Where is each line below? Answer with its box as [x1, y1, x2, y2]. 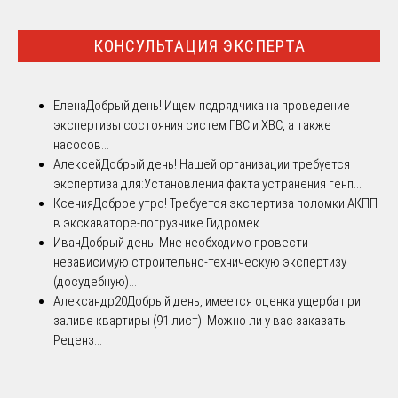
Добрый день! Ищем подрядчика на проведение [86, 97, 350, 114]
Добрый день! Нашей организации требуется [101, 155, 350, 172]
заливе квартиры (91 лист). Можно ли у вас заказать [53, 312, 346, 329]
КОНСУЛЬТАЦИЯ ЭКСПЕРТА [92, 36, 306, 57]
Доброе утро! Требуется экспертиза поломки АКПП [93, 195, 378, 211]
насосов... [53, 136, 109, 153]
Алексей [53, 155, 101, 172]
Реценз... [53, 331, 102, 348]
